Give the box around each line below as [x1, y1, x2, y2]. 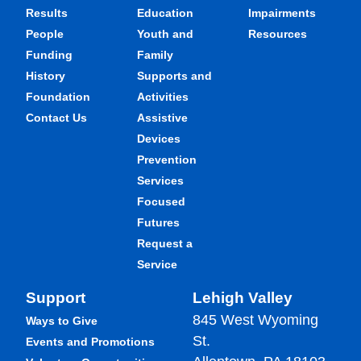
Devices [137, 131, 180, 145]
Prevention [137, 152, 197, 166]
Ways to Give [26, 313, 98, 327]
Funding [26, 48, 73, 61]
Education [137, 6, 193, 19]
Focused [137, 194, 185, 208]
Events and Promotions [26, 334, 155, 348]
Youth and [137, 27, 193, 40]
